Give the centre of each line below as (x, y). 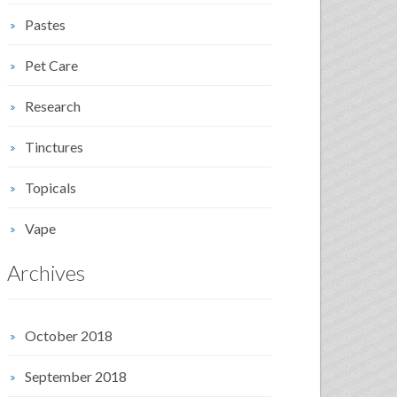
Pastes (45, 24)
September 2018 (76, 376)
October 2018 (69, 335)
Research (53, 106)
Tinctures (54, 147)
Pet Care (51, 65)
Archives (46, 272)
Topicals (51, 187)
